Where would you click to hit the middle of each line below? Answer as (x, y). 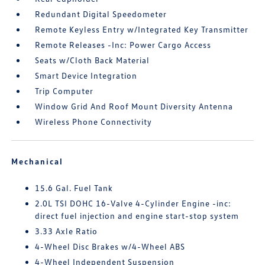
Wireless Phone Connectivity (94, 122)
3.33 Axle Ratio (67, 231)
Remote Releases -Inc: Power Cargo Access (123, 45)
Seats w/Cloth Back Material (93, 60)
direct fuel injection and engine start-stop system (137, 216)
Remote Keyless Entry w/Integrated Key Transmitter (142, 29)
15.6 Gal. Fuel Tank (74, 188)
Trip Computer (64, 91)
